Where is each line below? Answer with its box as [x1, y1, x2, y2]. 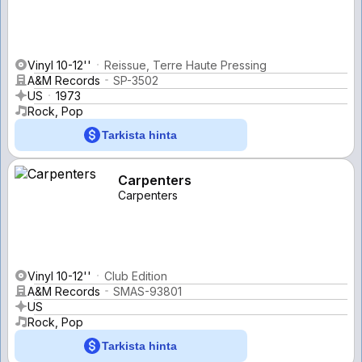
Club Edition [104, 268, 167, 283]
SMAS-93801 [113, 284, 182, 298]
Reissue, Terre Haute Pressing [104, 57, 267, 72]
